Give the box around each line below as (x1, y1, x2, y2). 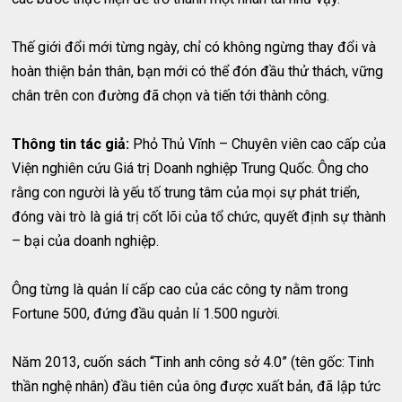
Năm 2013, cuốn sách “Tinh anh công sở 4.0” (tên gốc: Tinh (12, 354, 375, 371)
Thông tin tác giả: (12, 135, 134, 153)
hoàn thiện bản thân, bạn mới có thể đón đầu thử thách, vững (12, 63, 384, 81)
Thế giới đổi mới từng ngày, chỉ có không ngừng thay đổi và (12, 39, 377, 57)
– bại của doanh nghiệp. (12, 232, 160, 250)
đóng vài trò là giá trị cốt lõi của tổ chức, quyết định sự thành (12, 208, 387, 226)
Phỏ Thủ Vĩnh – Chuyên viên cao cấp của (133, 135, 387, 153)
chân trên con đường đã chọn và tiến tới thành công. (12, 87, 330, 105)
